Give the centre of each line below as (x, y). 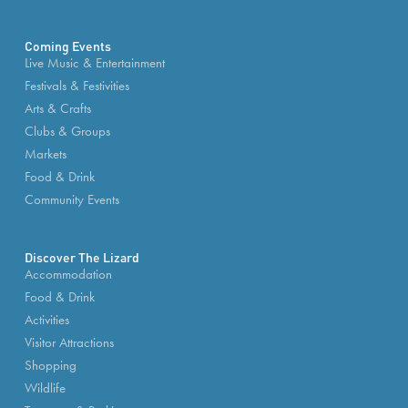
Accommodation (68, 274)
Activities (46, 320)
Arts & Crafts (57, 108)
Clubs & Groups (67, 131)
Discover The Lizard (82, 256)
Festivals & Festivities (76, 86)
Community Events (71, 199)
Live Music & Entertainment (94, 63)
